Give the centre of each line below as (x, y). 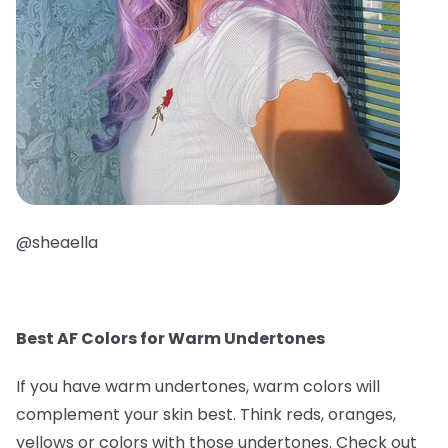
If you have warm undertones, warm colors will (198, 386)
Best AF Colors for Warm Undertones (170, 338)
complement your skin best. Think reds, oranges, (206, 414)
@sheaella (57, 242)
